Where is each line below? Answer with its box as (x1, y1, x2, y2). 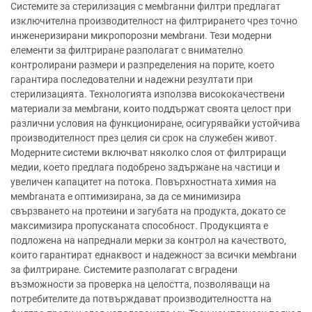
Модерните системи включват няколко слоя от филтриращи (10, 147, 286, 158)
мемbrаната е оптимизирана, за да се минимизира (10, 191, 241, 202)
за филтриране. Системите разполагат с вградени (10, 264, 237, 275)
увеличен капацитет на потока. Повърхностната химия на (10, 176, 276, 187)
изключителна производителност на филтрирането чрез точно (10, 15, 297, 26)
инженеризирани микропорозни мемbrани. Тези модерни (10, 30, 272, 41)
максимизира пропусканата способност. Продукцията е (10, 220, 268, 231)
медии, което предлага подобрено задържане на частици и (10, 162, 280, 173)
